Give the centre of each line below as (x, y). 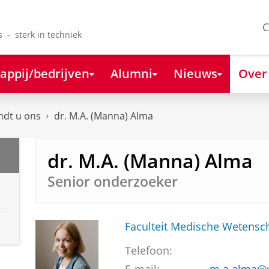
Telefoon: (148, 251)
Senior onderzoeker (112, 181)
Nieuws (195, 73)
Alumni (131, 73)
